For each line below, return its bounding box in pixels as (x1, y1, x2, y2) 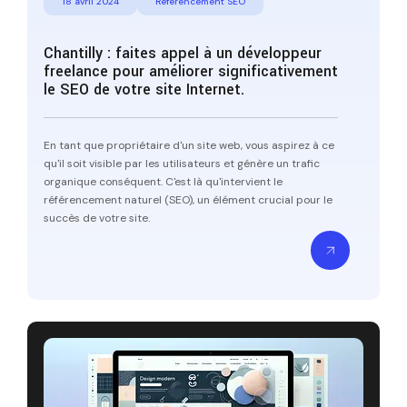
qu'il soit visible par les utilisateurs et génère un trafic (44, 155, 320, 171)
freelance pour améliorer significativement (44, 60, 338, 82)
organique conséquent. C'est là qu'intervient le (44, 174, 283, 189)
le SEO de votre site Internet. (44, 78, 244, 100)
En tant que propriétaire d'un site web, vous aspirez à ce (44, 137, 334, 153)
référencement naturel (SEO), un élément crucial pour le (44, 192, 333, 207)
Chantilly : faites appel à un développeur (44, 42, 322, 64)
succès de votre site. (44, 210, 150, 225)
